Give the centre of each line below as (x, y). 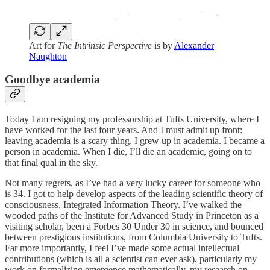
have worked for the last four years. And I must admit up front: (124, 130)
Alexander (194, 45)
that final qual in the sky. (51, 162)
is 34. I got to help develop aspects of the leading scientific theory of (134, 193)
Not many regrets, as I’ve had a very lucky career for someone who (133, 183)
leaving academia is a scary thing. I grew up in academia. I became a (135, 140)
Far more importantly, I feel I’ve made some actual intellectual (122, 248)
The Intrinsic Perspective (105, 45)
